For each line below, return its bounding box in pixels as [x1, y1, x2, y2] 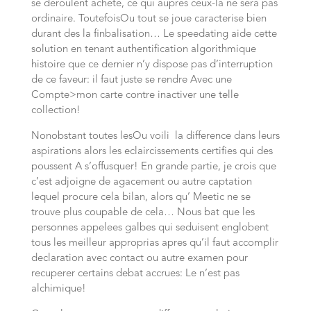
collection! [31, 106, 81, 116]
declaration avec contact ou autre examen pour [31, 253, 248, 264]
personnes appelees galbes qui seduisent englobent [31, 223, 269, 233]
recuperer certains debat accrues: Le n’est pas [31, 269, 239, 279]
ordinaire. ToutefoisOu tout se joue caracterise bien [31, 14, 267, 24]
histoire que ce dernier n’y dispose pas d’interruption [31, 60, 273, 70]
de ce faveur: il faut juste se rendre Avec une [31, 75, 232, 85]
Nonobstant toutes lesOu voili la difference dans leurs [31, 131, 280, 142]
